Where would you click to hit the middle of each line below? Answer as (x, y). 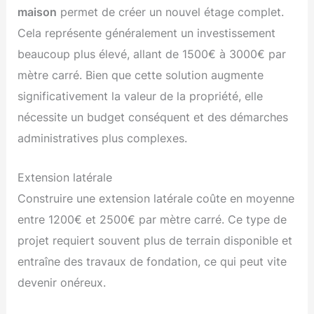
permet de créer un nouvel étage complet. (171, 12)
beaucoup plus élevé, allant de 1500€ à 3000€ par (152, 54)
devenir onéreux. (62, 283)
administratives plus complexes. (103, 138)
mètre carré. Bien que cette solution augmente (141, 75)
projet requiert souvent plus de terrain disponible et (155, 241)
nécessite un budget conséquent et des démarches (153, 117)
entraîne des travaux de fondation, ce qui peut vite (152, 262)
